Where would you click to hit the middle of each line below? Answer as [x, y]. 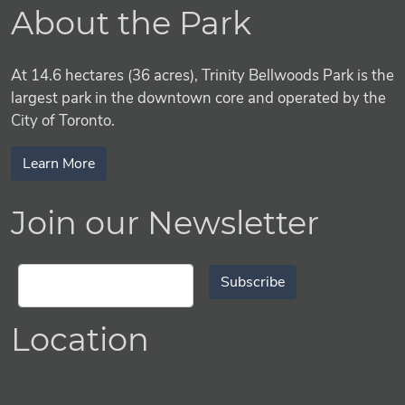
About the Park [131, 24]
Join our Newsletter [165, 223]
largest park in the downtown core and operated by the [198, 99]
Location [80, 340]
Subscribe [253, 283]
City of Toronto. [63, 121]
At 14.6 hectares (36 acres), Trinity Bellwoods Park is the [202, 76]
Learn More [59, 164]
